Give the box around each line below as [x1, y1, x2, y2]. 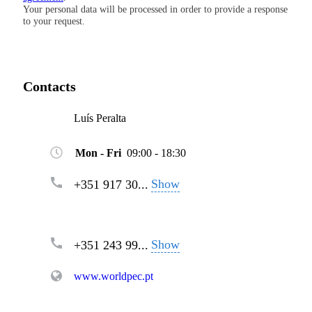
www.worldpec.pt [74, 270, 153, 282]
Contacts [23, 78, 76, 94]
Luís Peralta [74, 111, 126, 124]
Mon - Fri [75, 146, 121, 159]
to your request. [23, 15, 85, 26]
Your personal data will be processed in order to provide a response [23, 3, 288, 15]
